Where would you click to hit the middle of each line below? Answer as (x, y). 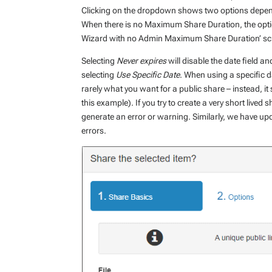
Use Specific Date (148, 74)
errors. (94, 130)
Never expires (142, 60)
